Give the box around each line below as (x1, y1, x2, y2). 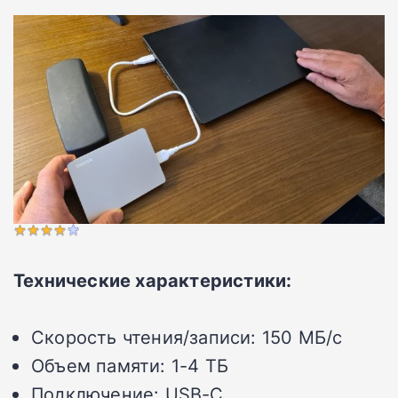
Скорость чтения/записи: (31, 324, 257, 350)
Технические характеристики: (13, 267, 292, 293)
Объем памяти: (31, 353, 166, 378)
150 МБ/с (261, 324, 343, 350)
